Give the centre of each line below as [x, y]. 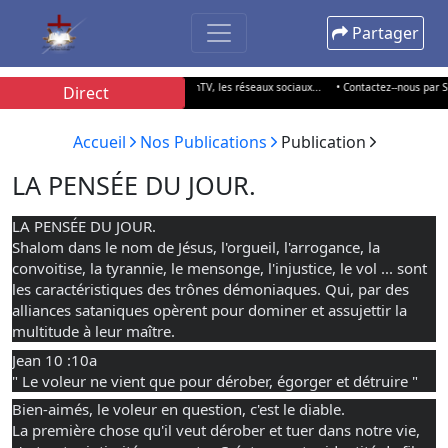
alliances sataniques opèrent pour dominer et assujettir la [209, 310]
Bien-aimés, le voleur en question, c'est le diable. [178, 409]
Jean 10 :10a [56, 359]
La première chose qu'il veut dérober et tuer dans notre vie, [216, 430]
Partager [383, 33]
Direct [86, 92]
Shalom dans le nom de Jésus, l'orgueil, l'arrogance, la [196, 247]
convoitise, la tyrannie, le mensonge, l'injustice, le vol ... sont [219, 268]
